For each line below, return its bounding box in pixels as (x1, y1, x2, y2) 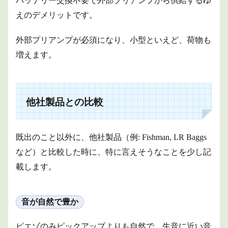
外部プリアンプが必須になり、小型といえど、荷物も (16, 36, 211, 44)
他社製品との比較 (26, 97, 103, 107)
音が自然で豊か (21, 197, 78, 206)
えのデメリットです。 (16, 11, 97, 19)
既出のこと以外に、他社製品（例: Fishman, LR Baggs (16, 133, 207, 141)
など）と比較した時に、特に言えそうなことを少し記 (16, 148, 211, 156)
